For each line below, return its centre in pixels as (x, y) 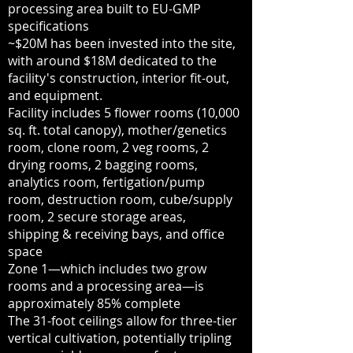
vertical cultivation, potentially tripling (120, 338)
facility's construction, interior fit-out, (119, 78)
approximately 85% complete (94, 303)
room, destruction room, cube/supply (120, 199)
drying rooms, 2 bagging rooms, (103, 165)
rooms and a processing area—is (106, 286)
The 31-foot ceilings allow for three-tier (123, 321)
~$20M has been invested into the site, (122, 43)
